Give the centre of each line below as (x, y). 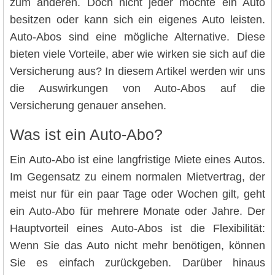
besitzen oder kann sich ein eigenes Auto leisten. (137, 19)
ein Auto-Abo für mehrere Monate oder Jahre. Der (137, 211)
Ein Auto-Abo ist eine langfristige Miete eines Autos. (137, 160)
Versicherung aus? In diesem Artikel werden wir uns (137, 71)
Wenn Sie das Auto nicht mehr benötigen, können (137, 246)
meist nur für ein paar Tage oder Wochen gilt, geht (137, 194)
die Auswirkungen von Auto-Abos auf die (137, 88)
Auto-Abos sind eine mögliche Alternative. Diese (137, 37)
